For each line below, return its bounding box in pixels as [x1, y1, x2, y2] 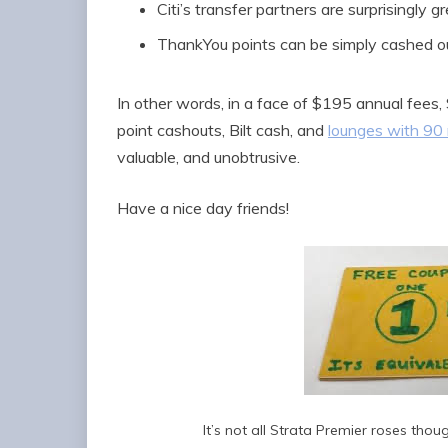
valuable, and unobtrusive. [117, 146, 300, 167]
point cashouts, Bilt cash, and [117, 119, 328, 140]
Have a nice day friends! [117, 197, 289, 218]
